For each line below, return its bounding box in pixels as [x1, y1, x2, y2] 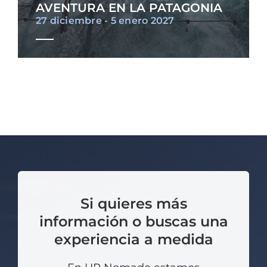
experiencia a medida [54, 231, 213, 249]
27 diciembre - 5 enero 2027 [35, 15, 175, 27]
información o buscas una [39, 213, 228, 231]
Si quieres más [80, 195, 187, 213]
